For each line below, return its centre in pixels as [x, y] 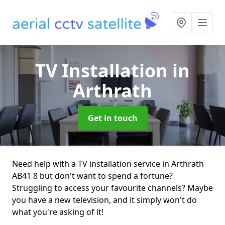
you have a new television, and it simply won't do [104, 200]
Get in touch [113, 118]
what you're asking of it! [58, 212]
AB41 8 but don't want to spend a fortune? [92, 176]
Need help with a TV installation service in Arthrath [108, 164]
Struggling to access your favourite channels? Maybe [113, 188]
